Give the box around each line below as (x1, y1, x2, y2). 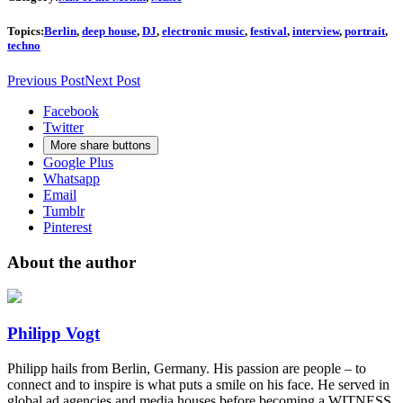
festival (250, 23, 287, 38)
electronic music (162, 23, 245, 38)
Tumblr (43, 202, 85, 219)
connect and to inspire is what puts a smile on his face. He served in (7, 376, 390, 392)
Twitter (43, 119, 84, 135)
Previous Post (7, 72, 85, 88)
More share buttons (50, 138, 151, 152)
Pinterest (43, 219, 92, 235)
